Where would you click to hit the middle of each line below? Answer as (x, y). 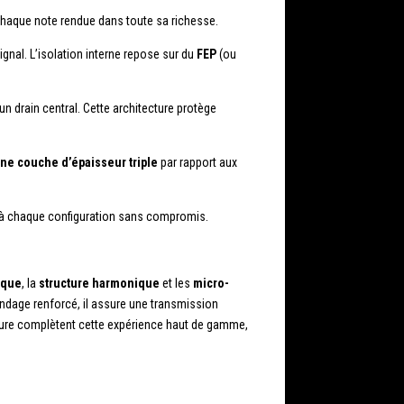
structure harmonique (99, 284)
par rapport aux (197, 163)
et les (176, 284)
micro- (211, 284)
